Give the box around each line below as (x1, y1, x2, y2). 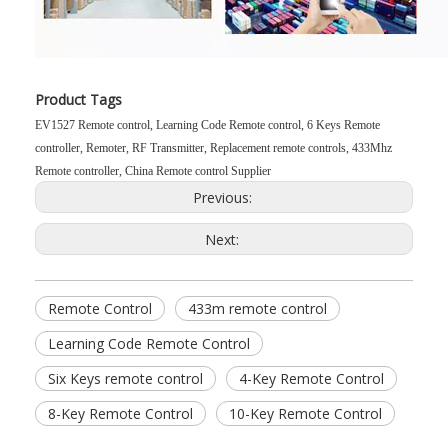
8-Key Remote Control (48, 404, 193, 423)
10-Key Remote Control (229, 404, 382, 423)
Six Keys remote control (48, 369, 203, 388)
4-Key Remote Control (239, 369, 384, 388)
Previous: (192, 188, 256, 207)
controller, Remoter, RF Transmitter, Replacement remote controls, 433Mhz (35, 141, 392, 155)
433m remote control (188, 299, 327, 318)
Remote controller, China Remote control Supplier (35, 164, 271, 178)
